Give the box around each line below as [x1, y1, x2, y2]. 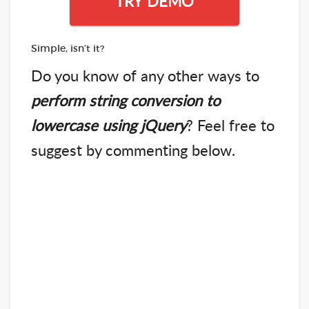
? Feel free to [186, 114, 275, 135]
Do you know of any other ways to [31, 64, 259, 86]
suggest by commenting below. [31, 139, 235, 160]
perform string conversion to [31, 89, 220, 110]
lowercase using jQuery [31, 114, 186, 135]
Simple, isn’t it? [31, 41, 104, 54]
